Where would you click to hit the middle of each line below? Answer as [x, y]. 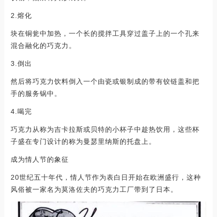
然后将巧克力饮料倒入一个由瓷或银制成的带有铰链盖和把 [105, 81]
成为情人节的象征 [39, 159]
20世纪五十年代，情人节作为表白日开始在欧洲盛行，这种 [106, 177]
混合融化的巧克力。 [43, 45]
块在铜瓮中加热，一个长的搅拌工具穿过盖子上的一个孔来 [105, 33]
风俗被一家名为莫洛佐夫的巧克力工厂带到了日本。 [94, 189]
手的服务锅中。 [36, 93]
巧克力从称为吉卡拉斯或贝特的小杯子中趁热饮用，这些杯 [105, 129]
